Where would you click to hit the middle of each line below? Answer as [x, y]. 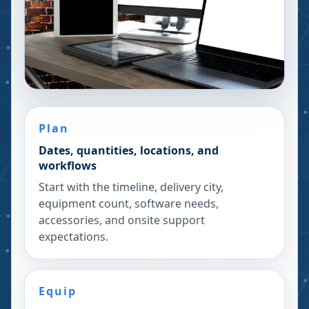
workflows [68, 166]
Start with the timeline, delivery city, [131, 187]
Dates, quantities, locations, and [129, 150]
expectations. [73, 237]
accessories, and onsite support [122, 220]
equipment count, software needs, [129, 203]
